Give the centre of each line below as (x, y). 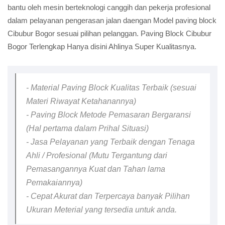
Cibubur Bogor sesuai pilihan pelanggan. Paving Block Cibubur (109, 33)
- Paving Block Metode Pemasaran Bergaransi (108, 115)
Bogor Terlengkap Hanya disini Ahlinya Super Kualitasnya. (102, 46)
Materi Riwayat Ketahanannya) (81, 101)
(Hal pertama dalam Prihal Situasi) (87, 128)
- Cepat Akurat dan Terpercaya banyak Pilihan (108, 196)
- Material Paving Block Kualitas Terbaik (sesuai (111, 88)
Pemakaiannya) (54, 183)
